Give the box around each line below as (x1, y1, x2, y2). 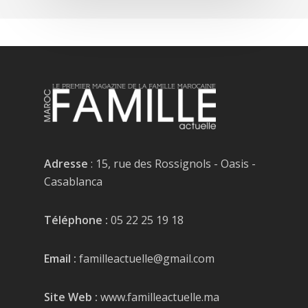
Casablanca (44, 174, 102, 190)
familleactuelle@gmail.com (76, 251, 214, 267)
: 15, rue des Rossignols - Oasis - (88, 156, 256, 172)
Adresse (44, 156, 88, 172)
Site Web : (44, 289, 98, 305)
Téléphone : (44, 212, 108, 228)
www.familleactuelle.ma (98, 289, 219, 305)
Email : (44, 251, 76, 267)
